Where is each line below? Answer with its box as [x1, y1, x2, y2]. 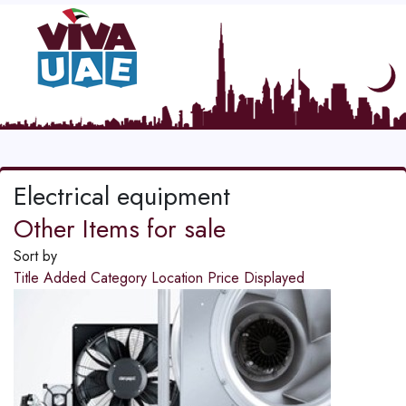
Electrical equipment [14, 178, 230, 216]
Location [151, 267, 208, 289]
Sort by [14, 246, 57, 267]
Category [91, 267, 151, 289]
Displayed [244, 267, 304, 289]
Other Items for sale [14, 210, 226, 248]
